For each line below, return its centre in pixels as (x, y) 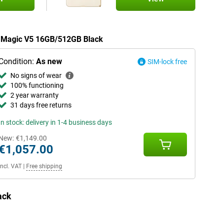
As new (49, 61)
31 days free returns (41, 105)
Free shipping (44, 166)
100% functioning (37, 85)
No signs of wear (36, 75)
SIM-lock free (167, 62)
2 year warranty (34, 95)
